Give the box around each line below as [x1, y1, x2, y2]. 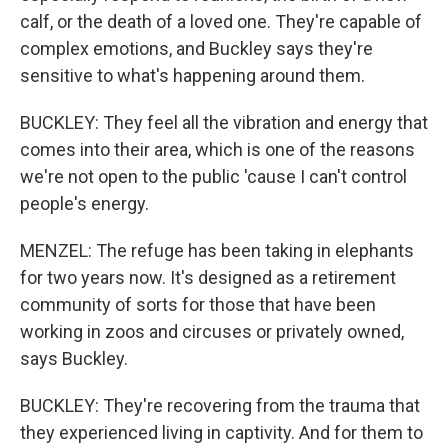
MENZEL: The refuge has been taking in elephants [20, 240, 414, 261]
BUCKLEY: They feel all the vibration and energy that [20, 112, 428, 133]
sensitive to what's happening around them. [20, 65, 365, 86]
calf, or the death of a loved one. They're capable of [20, 11, 422, 32]
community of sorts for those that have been [20, 294, 376, 315]
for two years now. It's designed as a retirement [20, 267, 396, 288]
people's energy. [20, 193, 149, 214]
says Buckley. [20, 348, 128, 369]
